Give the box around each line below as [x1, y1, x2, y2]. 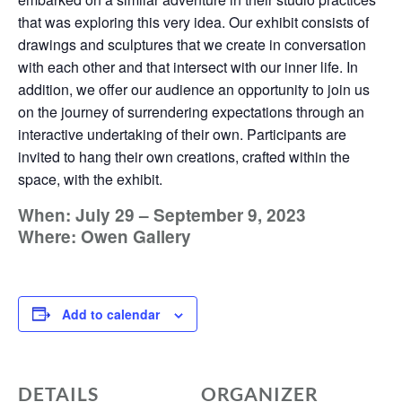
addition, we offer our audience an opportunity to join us [18, 79, 370, 100]
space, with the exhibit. [18, 169, 162, 190]
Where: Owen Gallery [18, 224, 191, 249]
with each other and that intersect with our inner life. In [18, 57, 358, 78]
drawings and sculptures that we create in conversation [18, 34, 366, 56]
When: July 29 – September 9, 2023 [18, 203, 306, 228]
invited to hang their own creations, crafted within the [18, 146, 350, 168]
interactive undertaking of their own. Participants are [18, 124, 346, 145]
